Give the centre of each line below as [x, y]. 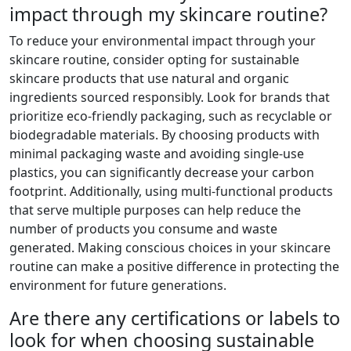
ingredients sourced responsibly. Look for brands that [170, 98]
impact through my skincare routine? [168, 14]
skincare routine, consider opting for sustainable [154, 60]
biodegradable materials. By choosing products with [165, 135]
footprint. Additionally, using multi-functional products [171, 192]
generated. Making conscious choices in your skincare [170, 248]
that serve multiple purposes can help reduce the [155, 210]
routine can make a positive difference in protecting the [174, 267]
